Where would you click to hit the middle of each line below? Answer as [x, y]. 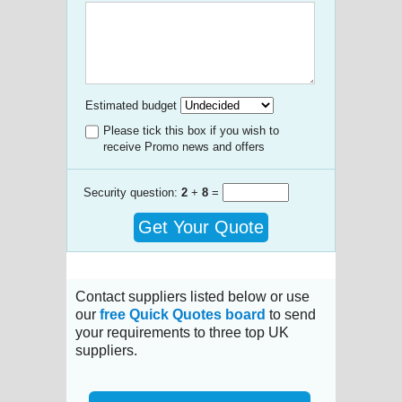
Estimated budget [131, 105]
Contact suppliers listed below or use [192, 296]
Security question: [132, 192]
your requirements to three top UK [182, 332]
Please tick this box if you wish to [191, 130]
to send [291, 314]
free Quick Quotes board [183, 314]
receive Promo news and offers [184, 146]
